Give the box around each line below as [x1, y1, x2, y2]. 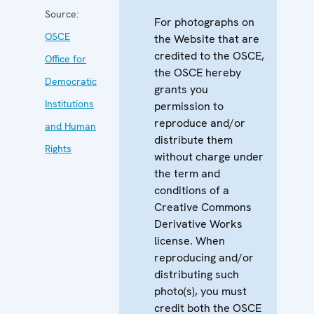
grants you [154, 81, 208, 97]
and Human [45, 119, 96, 132]
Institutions [45, 97, 94, 110]
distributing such [154, 266, 239, 282]
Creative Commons [154, 199, 252, 214]
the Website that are [154, 31, 259, 46]
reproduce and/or [154, 115, 245, 130]
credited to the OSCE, [154, 48, 264, 63]
